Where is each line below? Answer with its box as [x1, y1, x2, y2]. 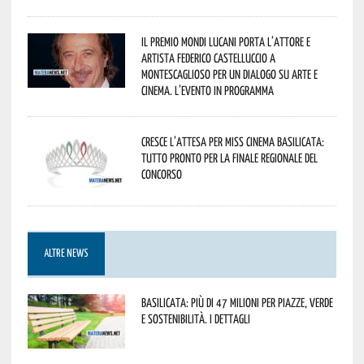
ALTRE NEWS [43, 248, 89, 259]
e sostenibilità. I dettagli [141, 310, 250, 326]
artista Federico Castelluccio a [141, 50, 275, 65]
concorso [141, 166, 182, 181]
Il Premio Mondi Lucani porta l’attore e [141, 33, 310, 49]
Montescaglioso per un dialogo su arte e [141, 66, 318, 81]
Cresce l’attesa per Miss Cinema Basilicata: [141, 133, 324, 149]
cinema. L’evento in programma [141, 82, 274, 97]
